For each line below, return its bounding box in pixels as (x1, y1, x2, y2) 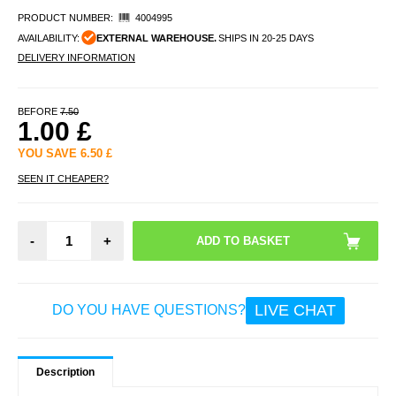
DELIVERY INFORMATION (18, 51, 135, 63)
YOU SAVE (18, 146, 80, 160)
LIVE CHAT (254, 301, 336, 319)
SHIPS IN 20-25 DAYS (217, 32, 314, 43)
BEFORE (18, 105, 60, 117)
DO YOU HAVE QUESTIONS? (51, 302, 246, 318)
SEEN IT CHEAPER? (18, 172, 109, 184)
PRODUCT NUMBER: (18, 12, 113, 24)
